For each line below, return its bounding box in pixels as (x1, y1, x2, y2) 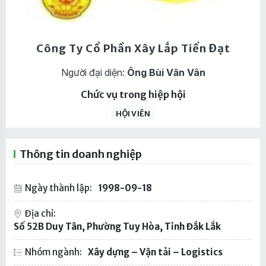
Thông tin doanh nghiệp (19, 147, 142, 161)
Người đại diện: (61, 66, 127, 78)
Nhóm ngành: (23, 246, 82, 258)
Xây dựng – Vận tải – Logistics (87, 246, 223, 258)
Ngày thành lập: (23, 182, 92, 194)
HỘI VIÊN (115, 108, 151, 119)
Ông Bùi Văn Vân (126, 66, 205, 78)
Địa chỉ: (23, 208, 56, 220)
